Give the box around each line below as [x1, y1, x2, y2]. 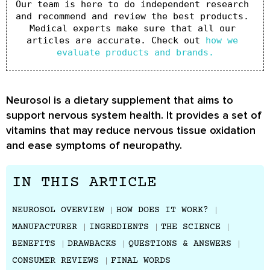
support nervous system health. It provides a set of [6, 108, 262, 122]
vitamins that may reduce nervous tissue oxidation [6, 124, 256, 137]
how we [206, 35, 238, 46]
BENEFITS [12, 239, 55, 249]
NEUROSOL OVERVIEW [12, 205, 104, 215]
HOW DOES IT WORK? [116, 205, 209, 215]
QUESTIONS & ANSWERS [128, 239, 231, 249]
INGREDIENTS [89, 222, 149, 232]
